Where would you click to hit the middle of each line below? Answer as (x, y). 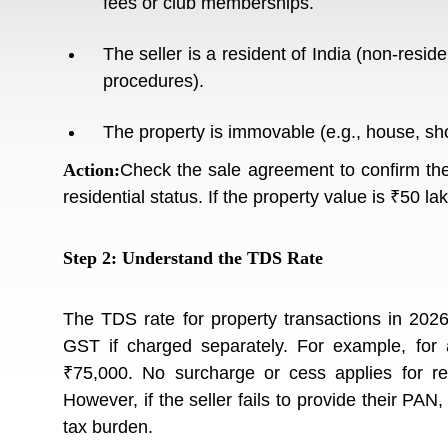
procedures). (153, 81)
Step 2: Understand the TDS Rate (193, 258)
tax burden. (108, 427)
